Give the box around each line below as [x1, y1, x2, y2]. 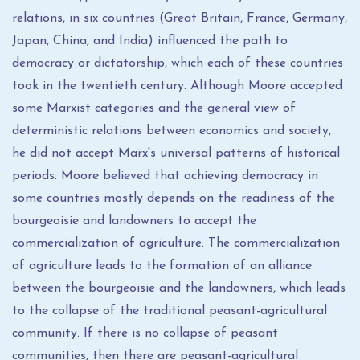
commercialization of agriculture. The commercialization [12, 237, 340, 250]
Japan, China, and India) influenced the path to [12, 35, 288, 47]
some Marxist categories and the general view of [12, 102, 296, 115]
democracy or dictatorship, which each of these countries [12, 57, 343, 70]
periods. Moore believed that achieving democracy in [12, 170, 318, 182]
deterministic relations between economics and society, [12, 125, 331, 137]
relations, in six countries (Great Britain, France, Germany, [12, 12, 347, 25]
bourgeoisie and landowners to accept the [12, 215, 256, 227]
